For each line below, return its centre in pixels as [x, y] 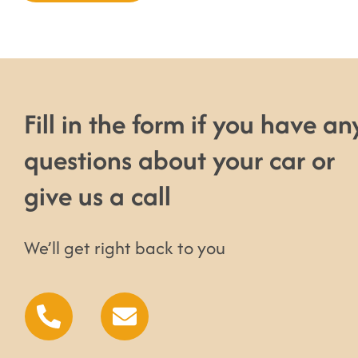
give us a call [98, 196]
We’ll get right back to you [125, 248]
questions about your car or [180, 160]
